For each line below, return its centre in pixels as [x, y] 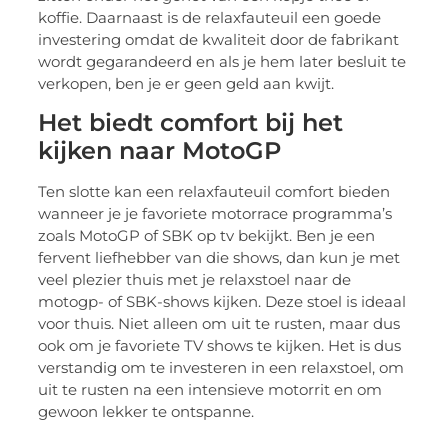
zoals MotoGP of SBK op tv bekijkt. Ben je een [207, 235]
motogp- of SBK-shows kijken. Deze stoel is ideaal [222, 301]
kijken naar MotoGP [160, 150]
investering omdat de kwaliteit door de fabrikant [219, 39]
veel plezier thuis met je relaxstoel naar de [195, 279]
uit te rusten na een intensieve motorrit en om [210, 389]
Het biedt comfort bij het [191, 122]
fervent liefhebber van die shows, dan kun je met [219, 257]
